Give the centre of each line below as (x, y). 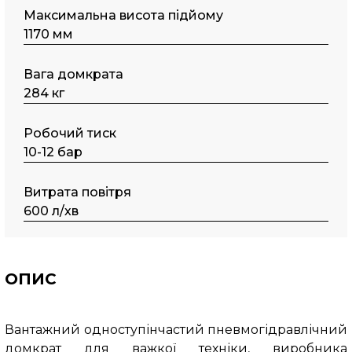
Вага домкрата (74, 74)
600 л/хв (51, 211)
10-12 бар (53, 152)
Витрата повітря (78, 192)
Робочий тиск (70, 133)
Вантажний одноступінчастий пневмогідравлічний (176, 330)
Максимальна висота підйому (124, 15)
